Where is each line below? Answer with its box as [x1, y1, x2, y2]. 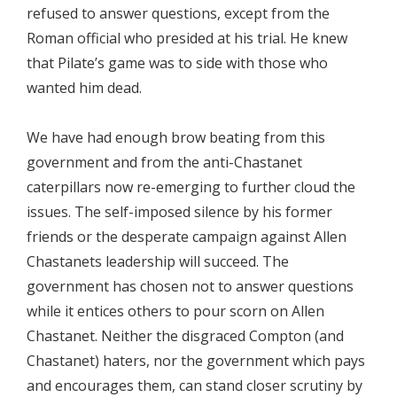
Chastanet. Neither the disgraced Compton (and [27, 326, 344, 346]
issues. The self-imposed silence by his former [27, 202, 332, 222]
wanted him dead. [27, 78, 142, 97]
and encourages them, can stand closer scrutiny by [27, 376, 362, 395]
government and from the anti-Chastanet [27, 152, 302, 172]
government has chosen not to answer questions [27, 276, 354, 296]
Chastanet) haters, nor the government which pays [27, 351, 365, 370]
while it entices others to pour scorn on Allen [27, 301, 324, 321]
